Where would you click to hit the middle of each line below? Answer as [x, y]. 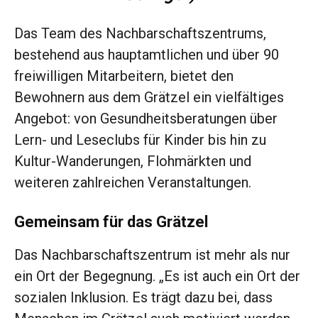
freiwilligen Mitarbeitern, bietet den [124, 76]
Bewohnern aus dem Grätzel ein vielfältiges [149, 98]
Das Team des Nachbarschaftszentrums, [140, 34]
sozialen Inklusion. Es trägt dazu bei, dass [143, 298]
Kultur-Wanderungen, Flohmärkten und [133, 161]
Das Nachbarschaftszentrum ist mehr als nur [152, 255]
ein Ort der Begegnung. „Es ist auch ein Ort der [157, 276]
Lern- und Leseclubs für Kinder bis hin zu [140, 140]
